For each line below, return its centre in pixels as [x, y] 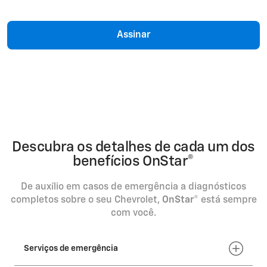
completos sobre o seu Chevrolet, [86, 201]
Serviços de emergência [71, 248]
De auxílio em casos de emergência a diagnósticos [133, 187]
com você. [133, 214]
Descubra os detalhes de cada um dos [133, 148]
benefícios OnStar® [133, 162]
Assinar [133, 35]
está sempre [227, 201]
